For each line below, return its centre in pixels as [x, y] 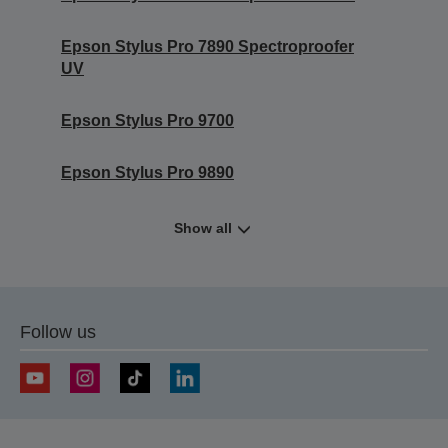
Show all [202, 227]
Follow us [58, 331]
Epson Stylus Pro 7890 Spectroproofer [207, 46]
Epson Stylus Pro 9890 [147, 172]
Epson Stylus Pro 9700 [147, 120]
